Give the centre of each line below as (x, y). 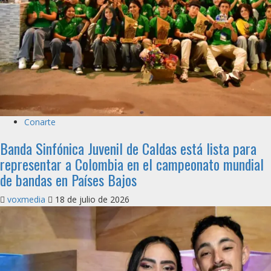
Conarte (40, 122)
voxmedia (28, 199)
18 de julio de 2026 (91, 199)
